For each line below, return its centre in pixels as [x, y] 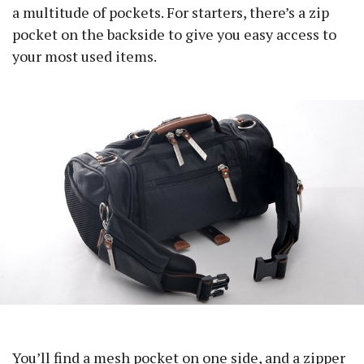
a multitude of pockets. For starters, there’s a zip [171, 13]
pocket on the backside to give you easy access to [174, 35]
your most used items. [84, 56]
